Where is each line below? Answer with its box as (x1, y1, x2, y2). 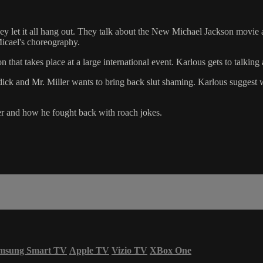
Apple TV (69, 245, 109, 255)
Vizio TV (112, 245, 147, 255)
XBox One (150, 245, 191, 255)
